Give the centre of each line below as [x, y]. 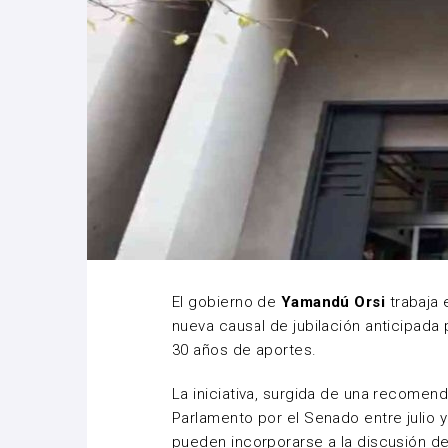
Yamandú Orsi [333, 302]
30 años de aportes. [244, 350]
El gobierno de [226, 302]
